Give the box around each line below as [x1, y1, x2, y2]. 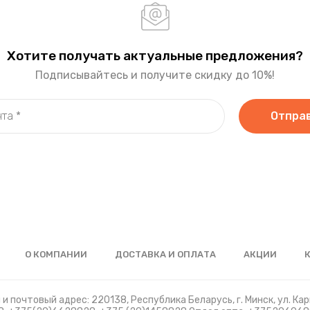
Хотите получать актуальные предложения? [7, 48, 303, 64]
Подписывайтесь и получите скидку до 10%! [35, 69, 275, 82]
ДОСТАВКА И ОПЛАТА [114, 249, 216, 260]
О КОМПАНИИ [24, 249, 87, 260]
